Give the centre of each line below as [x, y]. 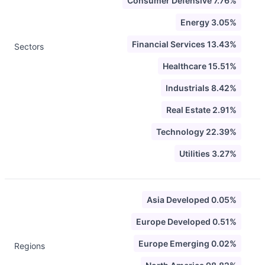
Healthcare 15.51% [200, 66]
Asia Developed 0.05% [192, 200]
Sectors [29, 46]
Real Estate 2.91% [201, 110]
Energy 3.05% [209, 22]
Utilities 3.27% [208, 153]
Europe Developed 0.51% [186, 222]
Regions [30, 246]
